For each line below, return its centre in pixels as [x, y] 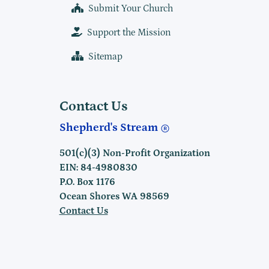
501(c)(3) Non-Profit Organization [134, 153]
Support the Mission [129, 33]
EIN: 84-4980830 [98, 168]
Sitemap [105, 57]
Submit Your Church [131, 9]
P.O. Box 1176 [87, 182]
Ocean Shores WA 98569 [114, 197]
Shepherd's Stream [110, 128]
